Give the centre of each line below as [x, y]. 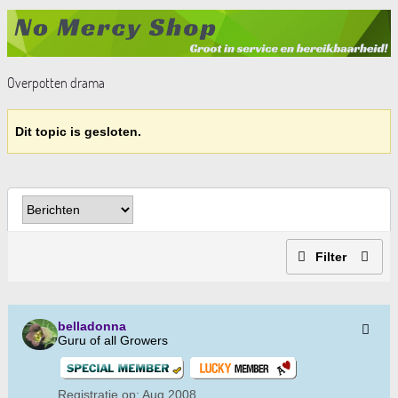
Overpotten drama [56, 83]
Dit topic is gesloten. [78, 132]
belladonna [92, 326]
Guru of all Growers [113, 341]
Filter [331, 257]
